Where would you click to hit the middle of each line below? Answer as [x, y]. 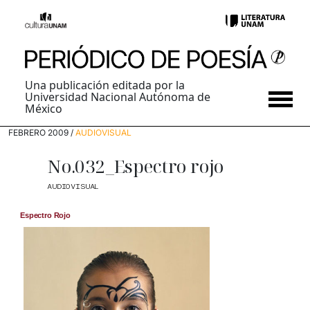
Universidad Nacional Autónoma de [118, 97]
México [44, 109]
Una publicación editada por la [105, 85]
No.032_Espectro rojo [136, 166]
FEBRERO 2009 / [42, 133]
